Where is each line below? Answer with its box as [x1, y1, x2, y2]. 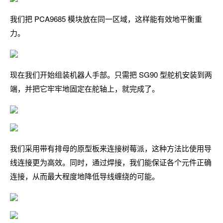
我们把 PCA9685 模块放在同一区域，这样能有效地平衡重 [10, 13, 202, 24]
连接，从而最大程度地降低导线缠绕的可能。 [10, 171, 159, 181]
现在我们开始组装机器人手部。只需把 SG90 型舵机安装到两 [10, 69, 212, 80]
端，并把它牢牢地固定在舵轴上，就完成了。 [10, 83, 159, 94]
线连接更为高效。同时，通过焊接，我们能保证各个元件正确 [10, 157, 212, 167]
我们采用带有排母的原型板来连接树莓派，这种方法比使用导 [10, 143, 212, 153]
